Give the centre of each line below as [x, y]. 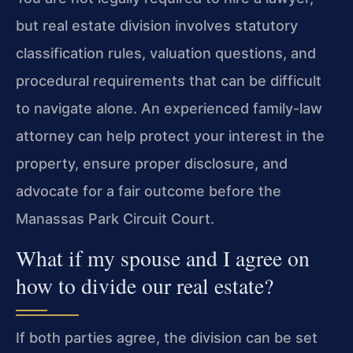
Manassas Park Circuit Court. [115, 219]
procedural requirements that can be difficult [169, 81]
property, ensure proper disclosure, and [152, 164]
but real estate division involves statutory [157, 26]
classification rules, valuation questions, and [166, 54]
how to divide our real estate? [145, 285]
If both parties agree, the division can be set [167, 337]
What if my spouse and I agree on [163, 258]
